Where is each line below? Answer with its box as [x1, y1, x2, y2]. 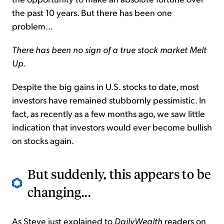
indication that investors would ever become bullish [12, 121, 212, 133]
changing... [27, 183, 91, 200]
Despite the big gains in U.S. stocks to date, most [12, 80, 199, 92]
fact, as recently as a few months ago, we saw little [12, 107, 205, 119]
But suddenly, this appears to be [27, 165, 211, 182]
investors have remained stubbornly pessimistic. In [12, 94, 206, 106]
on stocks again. [12, 134, 74, 146]
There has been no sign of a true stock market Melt [12, 43, 206, 55]
